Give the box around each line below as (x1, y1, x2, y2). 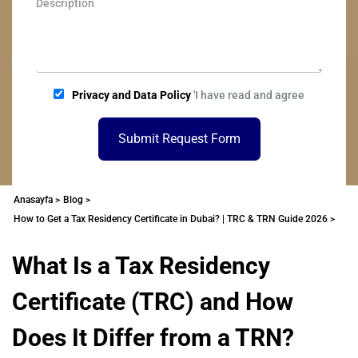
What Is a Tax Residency (12, 252, 270, 280)
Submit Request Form (117, 131, 241, 146)
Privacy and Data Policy (72, 89, 191, 101)
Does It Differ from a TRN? (12, 324, 294, 352)
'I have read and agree (191, 89, 304, 101)
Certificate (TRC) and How (12, 288, 293, 316)
